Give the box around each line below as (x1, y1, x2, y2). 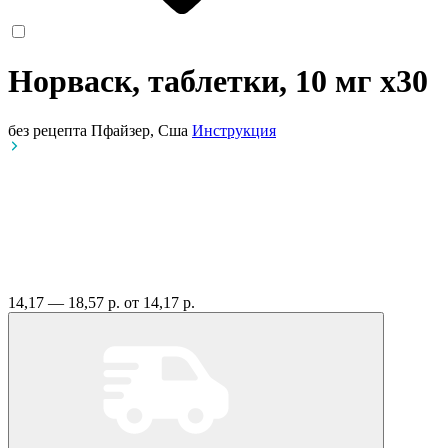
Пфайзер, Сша (91, 121, 192, 139)
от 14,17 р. (124, 293, 195, 311)
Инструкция (192, 121, 276, 139)
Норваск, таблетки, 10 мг (8, 63, 380, 100)
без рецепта (8, 121, 87, 139)
